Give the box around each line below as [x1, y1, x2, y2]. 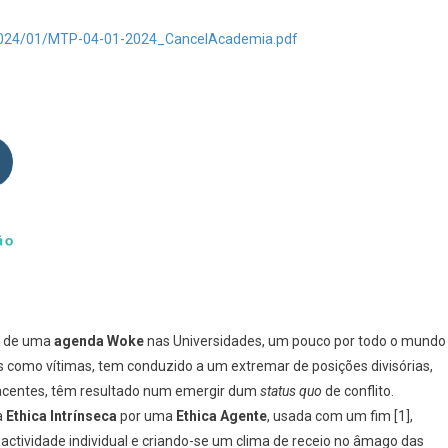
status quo [260, 383, 322, 399]
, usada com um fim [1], [267, 408, 413, 424]
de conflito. [322, 383, 394, 399]
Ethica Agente [176, 408, 267, 424]
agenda [54, 333, 104, 349]
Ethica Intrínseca [6, 408, 117, 424]
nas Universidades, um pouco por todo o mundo [147, 333, 446, 349]
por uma [117, 408, 176, 424]
